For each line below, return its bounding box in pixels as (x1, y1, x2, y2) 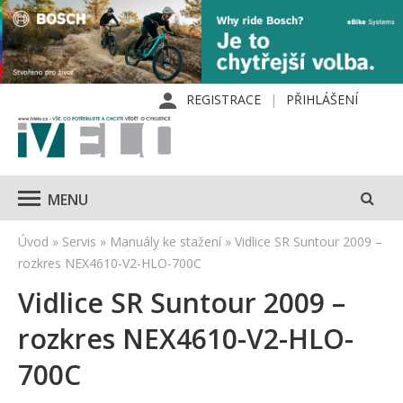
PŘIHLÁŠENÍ (286, 91, 358, 109)
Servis (62, 233, 96, 251)
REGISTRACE (186, 91, 261, 109)
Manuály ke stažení (110, 233, 221, 251)
